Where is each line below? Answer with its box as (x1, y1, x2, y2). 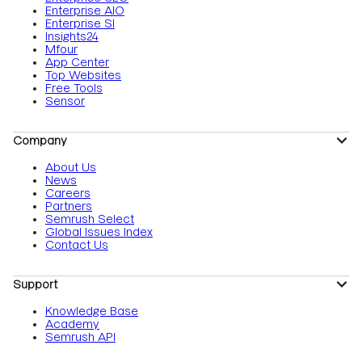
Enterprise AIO (45, 4, 124, 17)
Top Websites (45, 69, 121, 82)
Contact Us (45, 238, 108, 251)
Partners (45, 200, 92, 213)
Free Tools (45, 82, 103, 95)
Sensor (45, 95, 85, 107)
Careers (45, 187, 90, 200)
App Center (45, 56, 109, 69)
